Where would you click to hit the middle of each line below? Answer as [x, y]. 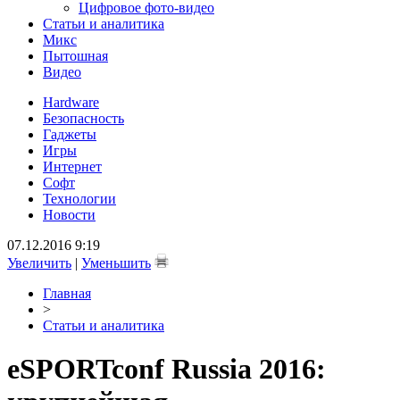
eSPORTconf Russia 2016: [167, 369]
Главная [67, 293]
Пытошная [75, 56]
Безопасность [83, 118]
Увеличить [39, 263]
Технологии [79, 199]
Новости [69, 215]
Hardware [71, 102]
